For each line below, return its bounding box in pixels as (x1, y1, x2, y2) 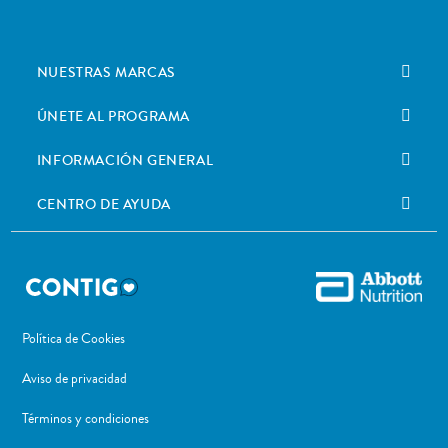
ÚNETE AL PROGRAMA (36, 106, 191, 127)
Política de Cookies (21, 329, 125, 350)
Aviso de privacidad (21, 369, 127, 390)
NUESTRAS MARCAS (36, 62, 176, 83)
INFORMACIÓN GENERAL (36, 150, 214, 171)
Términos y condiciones (21, 409, 149, 430)
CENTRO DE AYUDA (36, 194, 171, 215)
